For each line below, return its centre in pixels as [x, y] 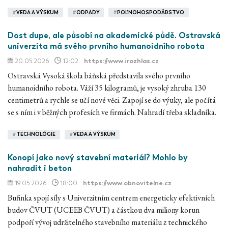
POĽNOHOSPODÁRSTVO [151, 12]
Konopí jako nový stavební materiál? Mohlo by [98, 157]
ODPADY [88, 12]
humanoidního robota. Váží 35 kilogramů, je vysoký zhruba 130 [107, 88]
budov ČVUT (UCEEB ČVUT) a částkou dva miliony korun [104, 210]
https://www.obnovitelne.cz [127, 183]
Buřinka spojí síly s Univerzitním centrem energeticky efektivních [111, 197]
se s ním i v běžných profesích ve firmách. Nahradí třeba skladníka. [112, 112]
